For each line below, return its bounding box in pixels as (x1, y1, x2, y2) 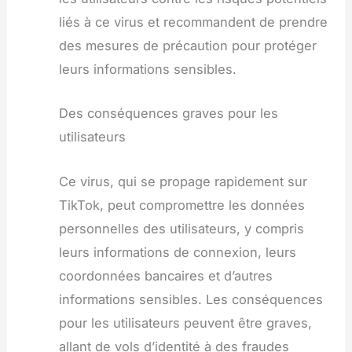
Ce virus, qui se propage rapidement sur (58, 173, 307, 189)
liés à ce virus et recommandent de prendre (58, 14, 328, 31)
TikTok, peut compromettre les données (58, 196, 305, 213)
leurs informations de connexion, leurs (58, 244, 296, 260)
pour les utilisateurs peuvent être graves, (58, 314, 312, 331)
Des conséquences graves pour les (58, 105, 278, 122)
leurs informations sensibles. (58, 61, 236, 78)
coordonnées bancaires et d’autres (58, 267, 273, 284)
